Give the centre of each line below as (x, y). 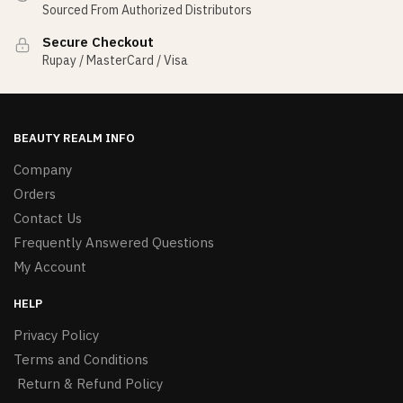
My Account (50, 266)
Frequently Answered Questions (114, 242)
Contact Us (48, 218)
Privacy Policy (56, 335)
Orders (35, 193)
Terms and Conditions (81, 359)
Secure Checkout (98, 42)
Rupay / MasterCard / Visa (115, 61)
